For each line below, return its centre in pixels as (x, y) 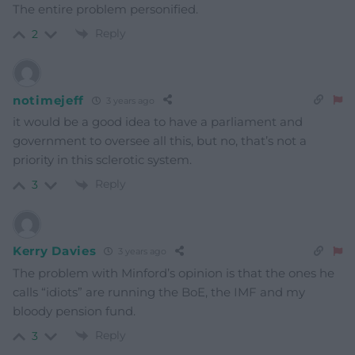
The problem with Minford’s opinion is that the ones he (174, 273)
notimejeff (48, 100)
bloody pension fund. (74, 311)
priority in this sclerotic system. (102, 160)
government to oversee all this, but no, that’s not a (160, 141)
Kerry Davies (55, 251)
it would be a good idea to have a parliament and (158, 122)
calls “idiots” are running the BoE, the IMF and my (159, 292)
